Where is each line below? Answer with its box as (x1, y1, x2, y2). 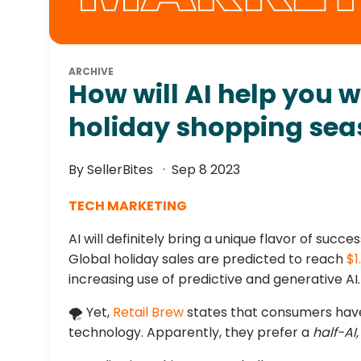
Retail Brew (113, 302, 185, 322)
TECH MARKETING (68, 196, 188, 215)
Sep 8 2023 (172, 160, 241, 179)
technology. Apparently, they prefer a (68, 322, 313, 342)
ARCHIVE (68, 64, 114, 78)
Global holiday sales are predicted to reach (68, 249, 347, 268)
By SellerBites (68, 160, 157, 179)
